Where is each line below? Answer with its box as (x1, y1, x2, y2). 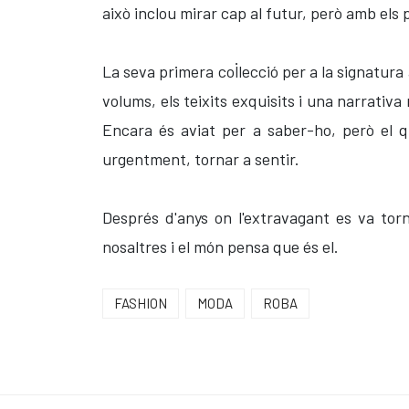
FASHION (114, 295, 167, 311)
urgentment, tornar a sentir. (102, 149, 299, 169)
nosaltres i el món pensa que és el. (102, 236, 339, 257)
